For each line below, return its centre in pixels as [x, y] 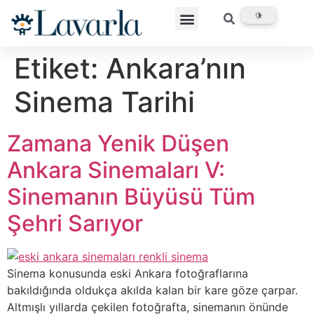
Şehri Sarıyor [75, 223]
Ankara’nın [176, 68]
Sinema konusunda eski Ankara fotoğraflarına [128, 273]
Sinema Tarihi [104, 102]
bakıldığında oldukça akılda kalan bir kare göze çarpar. [152, 290]
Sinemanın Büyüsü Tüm [131, 196]
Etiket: [60, 68]
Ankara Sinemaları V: [116, 170]
